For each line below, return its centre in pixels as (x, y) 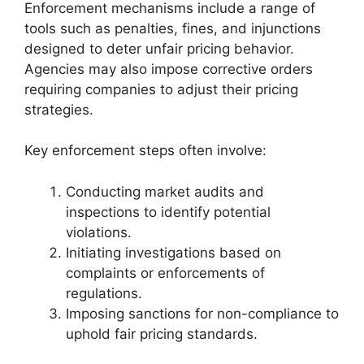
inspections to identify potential (168, 212)
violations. (99, 232)
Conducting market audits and (165, 191)
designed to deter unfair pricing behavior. (159, 48)
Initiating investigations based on (173, 252)
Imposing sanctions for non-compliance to (202, 313)
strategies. (59, 109)
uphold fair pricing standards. (162, 334)
